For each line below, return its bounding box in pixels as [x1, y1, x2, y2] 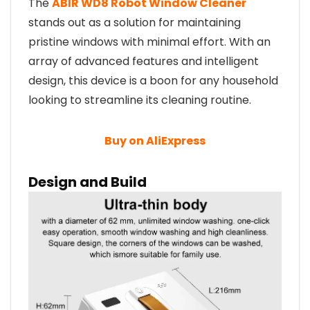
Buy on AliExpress [104, 133, 206, 149]
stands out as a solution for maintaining [28, 15, 241, 30]
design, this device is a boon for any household [28, 73, 278, 89]
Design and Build [28, 172, 147, 192]
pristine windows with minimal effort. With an [28, 34, 271, 50]
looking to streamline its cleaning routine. [28, 92, 251, 108]
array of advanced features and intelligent [28, 53, 259, 69]
